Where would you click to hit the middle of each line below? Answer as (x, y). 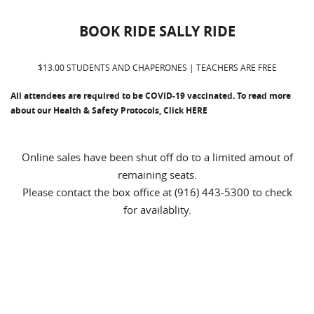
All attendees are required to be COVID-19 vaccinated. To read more (151, 96)
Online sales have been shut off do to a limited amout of (157, 157)
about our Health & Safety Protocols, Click (98, 110)
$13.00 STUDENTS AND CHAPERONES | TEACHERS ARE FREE (157, 67)
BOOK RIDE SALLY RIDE (157, 31)
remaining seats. (157, 175)
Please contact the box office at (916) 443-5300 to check (157, 192)
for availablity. (157, 210)
